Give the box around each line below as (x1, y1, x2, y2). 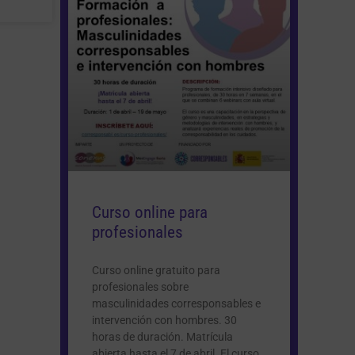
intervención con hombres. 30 (92, 313, 237, 326)
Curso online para (92, 202, 208, 222)
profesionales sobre (92, 280, 189, 293)
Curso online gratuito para (92, 263, 220, 277)
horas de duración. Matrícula (92, 330, 233, 343)
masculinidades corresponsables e (92, 296, 261, 310)
